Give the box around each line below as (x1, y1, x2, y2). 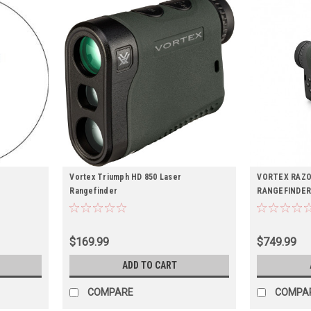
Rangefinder (69, 186, 118, 196)
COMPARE (87, 287, 134, 299)
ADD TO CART (121, 260, 177, 271)
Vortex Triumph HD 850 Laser (69, 172, 182, 183)
